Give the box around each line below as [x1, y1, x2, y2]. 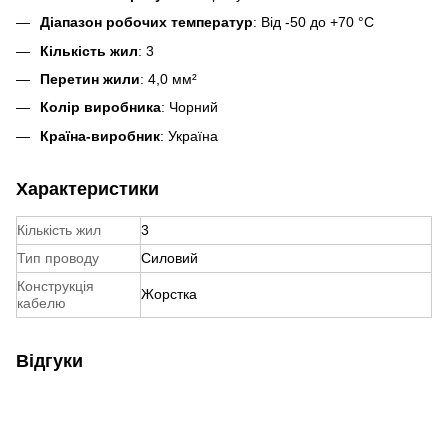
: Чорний [161, 99, 218, 116]
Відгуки [16, 350, 83, 371]
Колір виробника [40, 99, 161, 116]
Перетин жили [40, 71, 140, 88]
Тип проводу [17, 249, 99, 266]
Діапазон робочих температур [40, 14, 253, 31]
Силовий [141, 249, 198, 266]
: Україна [160, 127, 218, 144]
